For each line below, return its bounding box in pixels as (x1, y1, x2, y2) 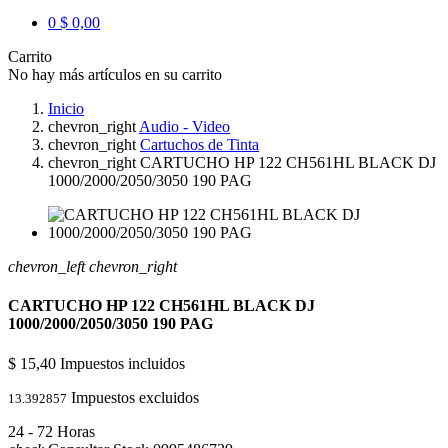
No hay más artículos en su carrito (8, 65, 222, 83)
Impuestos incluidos (60, 354, 185, 372)
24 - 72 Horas (8, 422, 95, 440)
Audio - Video (139, 117, 230, 135)
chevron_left (8, 257, 85, 275)
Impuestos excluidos (71, 388, 199, 406)
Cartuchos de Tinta (140, 135, 259, 153)
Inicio (48, 99, 84, 117)
